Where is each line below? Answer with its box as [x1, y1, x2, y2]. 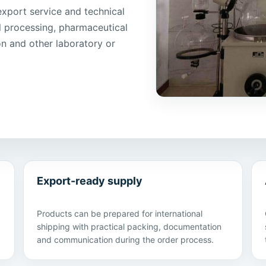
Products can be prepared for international [36, 208, 202, 219]
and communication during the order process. [36, 235, 214, 245]
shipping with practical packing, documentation [36, 221, 221, 232]
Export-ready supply [36, 175, 142, 188]
